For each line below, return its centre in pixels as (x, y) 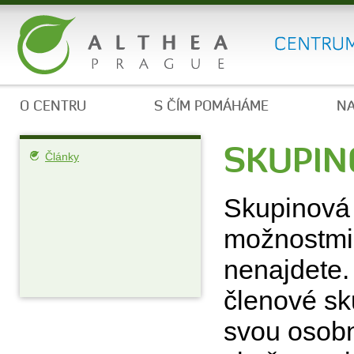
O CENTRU (53, 106)
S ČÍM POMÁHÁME (211, 106)
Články (62, 156)
